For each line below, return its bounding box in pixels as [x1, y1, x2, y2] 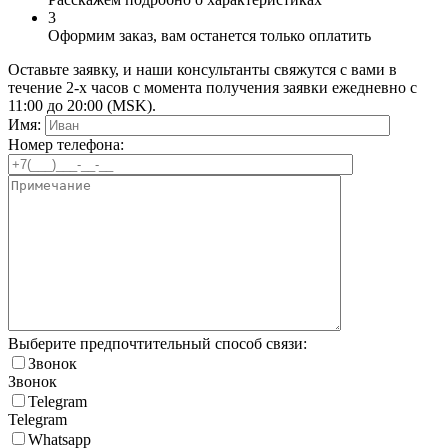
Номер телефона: [8, 136, 124, 154]
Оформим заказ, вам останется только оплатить [48, 27, 371, 45]
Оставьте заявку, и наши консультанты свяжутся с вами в [8, 61, 397, 79]
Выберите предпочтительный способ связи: [8, 335, 307, 353]
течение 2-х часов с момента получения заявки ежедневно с [8, 79, 417, 97]
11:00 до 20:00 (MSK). [8, 97, 156, 115]
